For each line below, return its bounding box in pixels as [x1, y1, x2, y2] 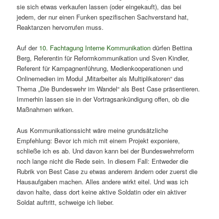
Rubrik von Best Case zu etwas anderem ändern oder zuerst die [17, 166, 198, 176]
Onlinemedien [17, 74, 58, 84]
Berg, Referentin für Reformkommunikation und [17, 53, 152, 63]
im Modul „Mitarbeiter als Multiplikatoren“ [57, 74, 175, 84]
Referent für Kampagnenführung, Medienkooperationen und [17, 64, 183, 73]
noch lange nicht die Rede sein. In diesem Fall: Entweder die [17, 156, 189, 166]
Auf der [17, 43, 40, 53]
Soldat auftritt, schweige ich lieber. [17, 197, 114, 207]
